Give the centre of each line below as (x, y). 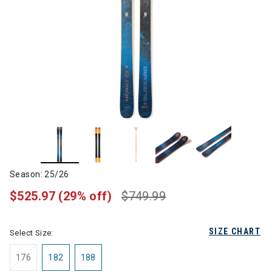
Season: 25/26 (39, 174)
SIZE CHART (235, 231)
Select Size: (32, 233)
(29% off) (85, 196)
